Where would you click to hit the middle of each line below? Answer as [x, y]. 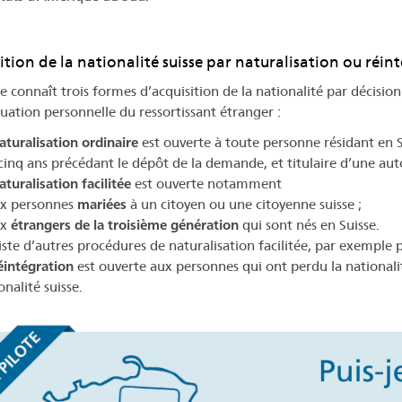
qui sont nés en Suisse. [309, 225]
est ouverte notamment [206, 184]
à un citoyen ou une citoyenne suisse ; [244, 205]
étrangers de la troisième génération [125, 225]
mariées [102, 205]
